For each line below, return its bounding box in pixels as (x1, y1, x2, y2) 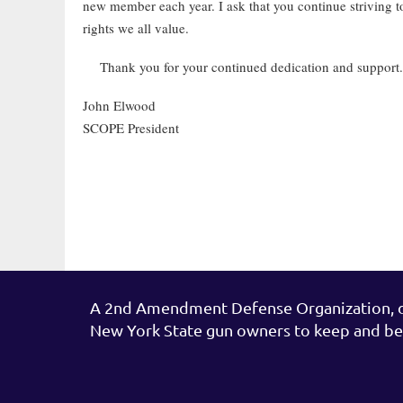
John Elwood (83, 96, 156, 114)
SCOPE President (83, 119, 179, 137)
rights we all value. (83, 19, 189, 37)
